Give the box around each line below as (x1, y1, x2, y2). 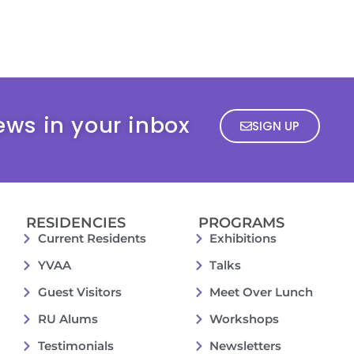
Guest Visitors (37, 284, 122, 299)
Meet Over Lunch (209, 284, 314, 299)
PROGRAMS (198, 213, 284, 232)
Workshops (209, 311, 280, 326)
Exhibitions (209, 230, 277, 246)
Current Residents (37, 230, 146, 246)
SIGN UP (251, 117, 299, 134)
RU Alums (37, 311, 98, 326)
